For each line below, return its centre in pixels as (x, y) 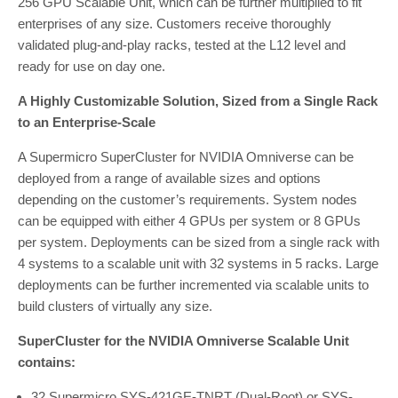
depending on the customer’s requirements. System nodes (187, 199)
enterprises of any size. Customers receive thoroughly (175, 23)
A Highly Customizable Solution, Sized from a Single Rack (198, 100)
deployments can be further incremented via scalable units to (193, 284)
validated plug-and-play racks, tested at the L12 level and (182, 44)
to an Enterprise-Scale (87, 122)
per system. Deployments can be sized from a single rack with (199, 242)
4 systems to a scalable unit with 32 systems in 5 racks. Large (198, 263)
